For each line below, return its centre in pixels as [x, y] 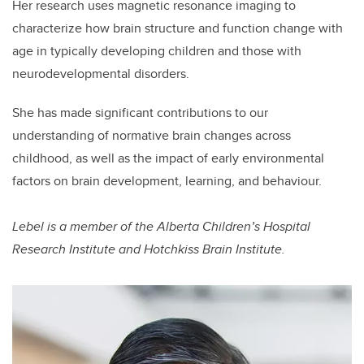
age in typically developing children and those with [157, 51]
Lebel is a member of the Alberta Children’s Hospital [161, 227]
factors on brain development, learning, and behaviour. [169, 181]
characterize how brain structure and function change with [178, 28]
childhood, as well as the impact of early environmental [168, 158]
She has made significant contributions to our [140, 113]
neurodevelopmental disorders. [102, 74]
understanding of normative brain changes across [152, 136]
